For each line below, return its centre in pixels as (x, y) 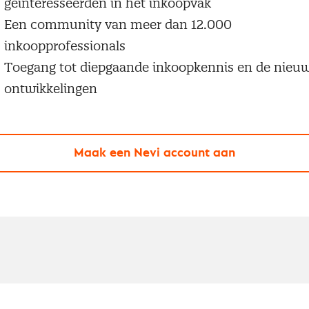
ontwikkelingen (50, 88)
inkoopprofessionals (64, 46)
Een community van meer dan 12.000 (118, 24)
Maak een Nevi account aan (154, 153)
